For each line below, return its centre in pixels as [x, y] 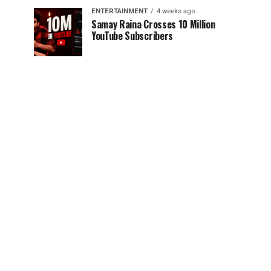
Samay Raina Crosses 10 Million [153, 24]
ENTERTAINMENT [119, 11]
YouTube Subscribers [132, 36]
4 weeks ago [176, 11]
